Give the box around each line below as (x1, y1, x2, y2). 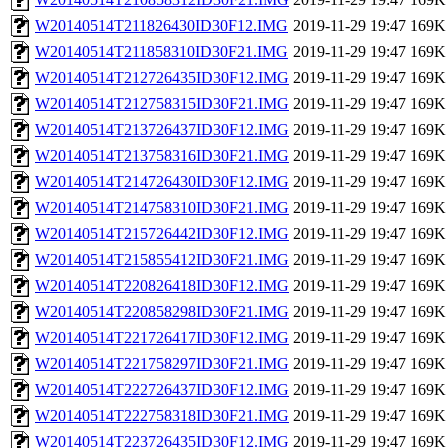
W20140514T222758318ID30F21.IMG (35, 407, 289, 425)
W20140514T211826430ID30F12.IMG (35, 17, 288, 35)
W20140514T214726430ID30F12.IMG (35, 173, 289, 191)
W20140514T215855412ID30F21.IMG (35, 251, 289, 269)
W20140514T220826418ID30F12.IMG (35, 277, 289, 295)
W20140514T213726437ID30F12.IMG (35, 121, 289, 139)
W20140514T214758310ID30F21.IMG (35, 199, 289, 217)
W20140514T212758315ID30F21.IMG (35, 95, 289, 113)
